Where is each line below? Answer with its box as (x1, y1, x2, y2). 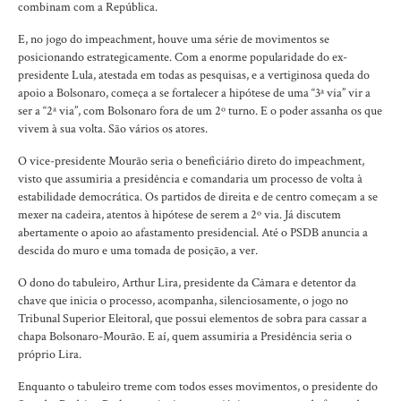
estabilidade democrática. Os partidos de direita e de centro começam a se (18, 189, 378, 205)
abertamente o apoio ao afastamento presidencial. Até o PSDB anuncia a (18, 225, 368, 241)
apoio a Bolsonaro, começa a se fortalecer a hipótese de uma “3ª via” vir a (18, 85, 371, 101)
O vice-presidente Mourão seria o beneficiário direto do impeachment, (18, 153, 364, 169)
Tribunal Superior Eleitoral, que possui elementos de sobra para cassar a (18, 311, 367, 327)
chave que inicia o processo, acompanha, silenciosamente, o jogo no (18, 293, 348, 309)
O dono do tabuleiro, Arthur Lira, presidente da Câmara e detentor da (18, 275, 356, 291)
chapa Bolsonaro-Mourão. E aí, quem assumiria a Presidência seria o (18, 328, 352, 345)
